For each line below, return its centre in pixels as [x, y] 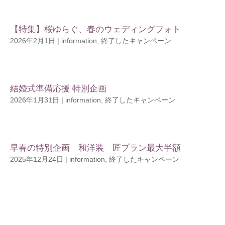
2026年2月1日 [33, 41]
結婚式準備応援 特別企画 [58, 89]
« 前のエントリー [38, 207]
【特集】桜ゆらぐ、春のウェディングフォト [95, 29]
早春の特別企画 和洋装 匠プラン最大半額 [95, 148]
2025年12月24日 [37, 159]
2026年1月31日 [35, 100]
